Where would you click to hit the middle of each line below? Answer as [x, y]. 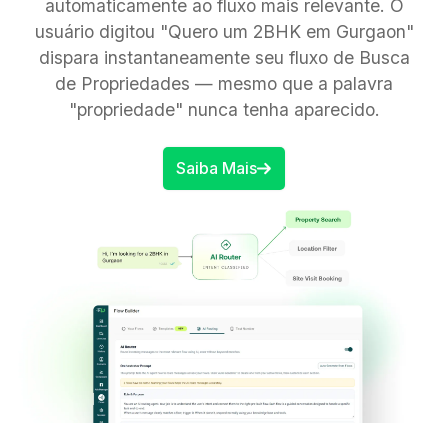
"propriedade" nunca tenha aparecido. [224, 110]
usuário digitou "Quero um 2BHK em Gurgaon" [224, 32]
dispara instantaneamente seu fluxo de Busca [224, 58]
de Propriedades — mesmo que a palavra [224, 84]
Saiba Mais [216, 168]
